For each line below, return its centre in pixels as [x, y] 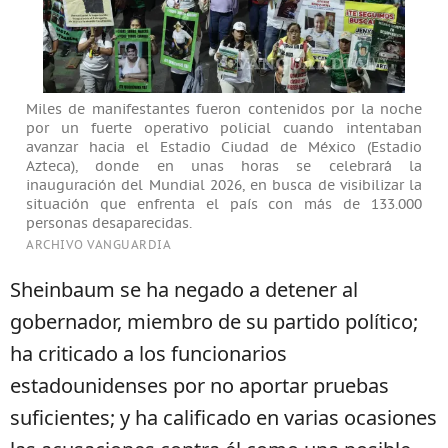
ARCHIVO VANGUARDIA [98, 245]
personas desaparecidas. [109, 223]
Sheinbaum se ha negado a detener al [184, 289]
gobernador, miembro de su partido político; [214, 321]
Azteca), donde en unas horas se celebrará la [224, 166]
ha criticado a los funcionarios [148, 353]
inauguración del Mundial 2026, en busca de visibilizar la [224, 185]
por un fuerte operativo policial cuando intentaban [224, 128]
